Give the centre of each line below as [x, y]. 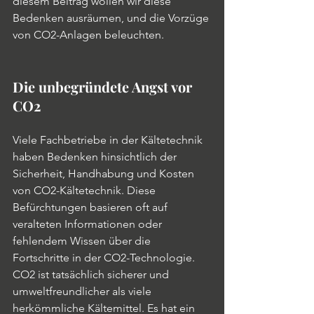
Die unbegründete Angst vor [104, 87]
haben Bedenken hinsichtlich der [96, 157]
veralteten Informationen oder [89, 224]
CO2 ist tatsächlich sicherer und [92, 274]
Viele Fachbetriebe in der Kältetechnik [109, 140]
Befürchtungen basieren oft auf [91, 207]
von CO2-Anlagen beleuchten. [88, 35]
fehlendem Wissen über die [83, 241]
